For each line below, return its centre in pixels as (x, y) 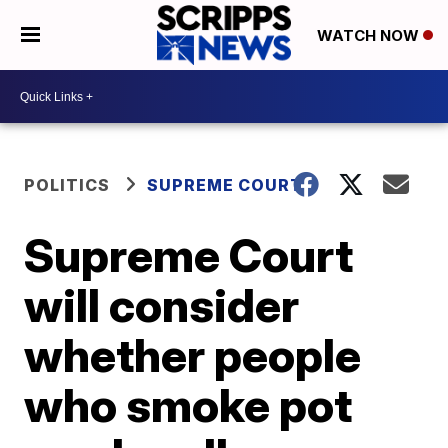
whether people (193, 355)
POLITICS (67, 185)
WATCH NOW (369, 36)
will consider (162, 305)
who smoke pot (188, 405)
